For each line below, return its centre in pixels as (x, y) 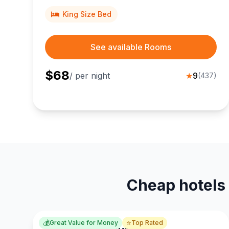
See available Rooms (131, 47)
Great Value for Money (84, 223)
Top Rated (147, 223)
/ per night (90, 76)
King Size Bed (87, 14)
